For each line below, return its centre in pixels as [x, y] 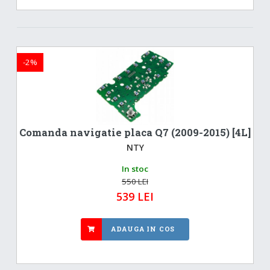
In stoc [135, 168]
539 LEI [135, 196]
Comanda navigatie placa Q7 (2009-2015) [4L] [135, 132]
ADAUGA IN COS [143, 229]
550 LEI [135, 181]
